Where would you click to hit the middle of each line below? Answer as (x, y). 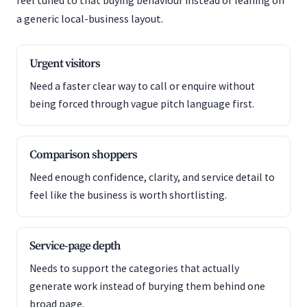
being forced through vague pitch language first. (142, 104)
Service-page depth (75, 246)
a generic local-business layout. (90, 19)
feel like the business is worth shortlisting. (128, 195)
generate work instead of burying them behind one (147, 286)
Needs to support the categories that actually (134, 268)
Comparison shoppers (83, 155)
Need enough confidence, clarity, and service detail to (152, 177)
